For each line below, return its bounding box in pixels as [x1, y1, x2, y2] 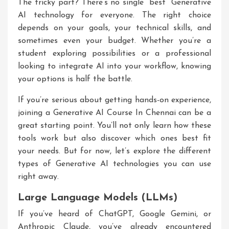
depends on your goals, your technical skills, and [18, 24, 211, 32]
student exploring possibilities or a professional [18, 50, 211, 58]
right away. [18, 173, 59, 181]
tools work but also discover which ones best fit [18, 134, 211, 143]
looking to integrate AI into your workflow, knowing [18, 62, 211, 71]
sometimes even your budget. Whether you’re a [18, 37, 211, 45]
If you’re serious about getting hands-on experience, [18, 96, 211, 104]
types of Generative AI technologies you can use [18, 160, 211, 168]
